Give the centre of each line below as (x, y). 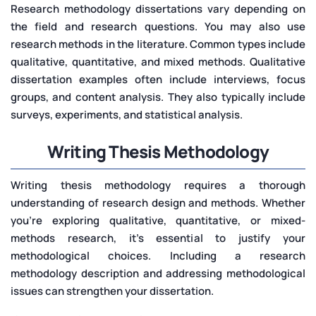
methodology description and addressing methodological (158, 273)
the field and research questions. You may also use (158, 26)
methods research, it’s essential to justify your (158, 238)
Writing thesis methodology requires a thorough (158, 185)
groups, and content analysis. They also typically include (158, 97)
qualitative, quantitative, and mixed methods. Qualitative (158, 61)
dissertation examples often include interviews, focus (158, 79)
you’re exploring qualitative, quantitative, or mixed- (158, 220)
